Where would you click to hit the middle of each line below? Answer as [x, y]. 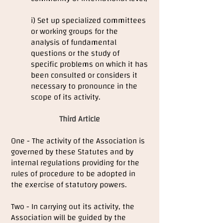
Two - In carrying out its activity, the [73, 207]
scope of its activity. [66, 97]
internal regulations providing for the [75, 163]
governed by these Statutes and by [72, 152]
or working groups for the [74, 31]
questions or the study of [75, 53]
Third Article [79, 119]
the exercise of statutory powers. [69, 185]
